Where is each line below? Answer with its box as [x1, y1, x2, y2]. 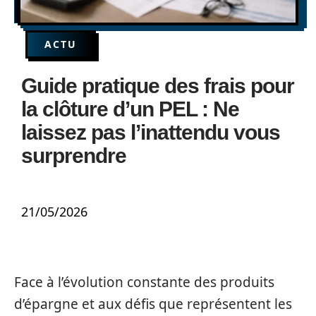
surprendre [21, 144, 126, 167]
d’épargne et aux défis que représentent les [14, 295, 292, 313]
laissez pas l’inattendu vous [21, 121, 280, 144]
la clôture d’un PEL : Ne [21, 97, 239, 121]
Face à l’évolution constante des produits [14, 273, 274, 291]
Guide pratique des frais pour [21, 74, 294, 97]
